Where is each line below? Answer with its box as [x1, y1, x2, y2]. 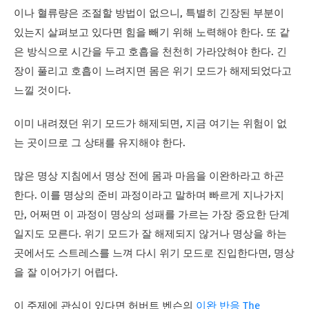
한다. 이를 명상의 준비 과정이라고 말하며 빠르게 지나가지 [14, 190, 284, 201]
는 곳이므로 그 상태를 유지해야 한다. [14, 138, 186, 149]
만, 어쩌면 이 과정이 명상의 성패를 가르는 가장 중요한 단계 [14, 210, 290, 221]
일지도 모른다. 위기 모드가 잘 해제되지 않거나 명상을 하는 [14, 229, 287, 240]
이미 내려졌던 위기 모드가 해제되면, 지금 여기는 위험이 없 [14, 119, 287, 130]
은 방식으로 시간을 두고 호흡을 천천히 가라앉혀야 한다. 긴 [14, 47, 287, 58]
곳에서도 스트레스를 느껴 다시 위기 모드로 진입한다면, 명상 [14, 248, 295, 259]
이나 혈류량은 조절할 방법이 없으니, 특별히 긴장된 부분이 [14, 8, 284, 19]
